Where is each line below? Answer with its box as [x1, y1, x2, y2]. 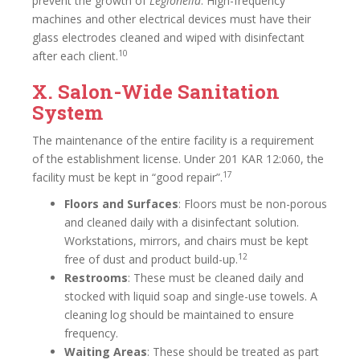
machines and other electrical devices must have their [32, 11, 311, 27]
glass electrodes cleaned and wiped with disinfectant [32, 30, 305, 45]
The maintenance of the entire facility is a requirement [32, 133, 314, 148]
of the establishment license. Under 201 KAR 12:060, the [32, 151, 324, 166]
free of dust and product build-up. [64, 252, 238, 267]
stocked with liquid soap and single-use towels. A [64, 288, 317, 304]
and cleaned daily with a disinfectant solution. [64, 215, 299, 230]
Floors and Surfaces [64, 196, 178, 211]
